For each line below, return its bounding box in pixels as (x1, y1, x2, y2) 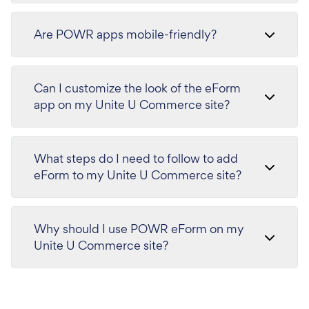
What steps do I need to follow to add (34, 150, 238, 166)
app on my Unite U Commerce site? (34, 97, 230, 112)
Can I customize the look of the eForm (34, 80, 241, 96)
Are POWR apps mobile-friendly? (34, 26, 217, 42)
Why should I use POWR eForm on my (34, 221, 244, 237)
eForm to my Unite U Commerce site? (34, 167, 241, 183)
